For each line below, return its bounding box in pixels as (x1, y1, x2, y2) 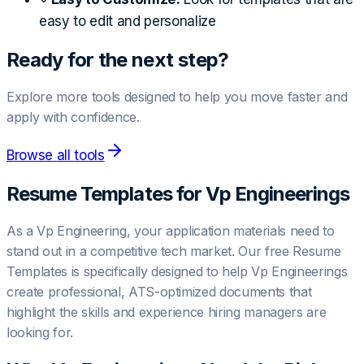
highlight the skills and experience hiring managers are (6, 303, 327, 320)
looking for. (6, 323, 73, 340)
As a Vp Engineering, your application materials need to (6, 222, 335, 239)
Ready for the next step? (6, 48, 229, 72)
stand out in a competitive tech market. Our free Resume (6, 242, 341, 259)
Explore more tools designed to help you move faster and (6, 89, 348, 106)
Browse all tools (6, 147, 105, 164)
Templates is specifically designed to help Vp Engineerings (6, 262, 348, 279)
